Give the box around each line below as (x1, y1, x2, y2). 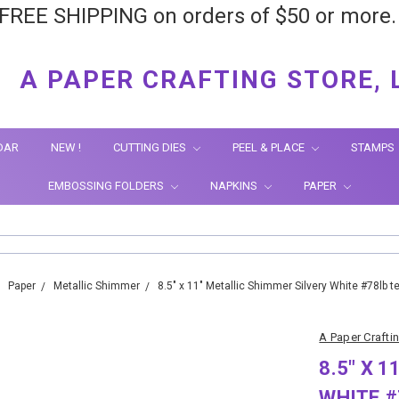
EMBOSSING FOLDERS (48, 179, 167, 192)
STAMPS (351, 141, 397, 154)
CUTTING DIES (113, 141, 189, 154)
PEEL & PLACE (232, 141, 307, 154)
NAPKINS (210, 179, 260, 192)
